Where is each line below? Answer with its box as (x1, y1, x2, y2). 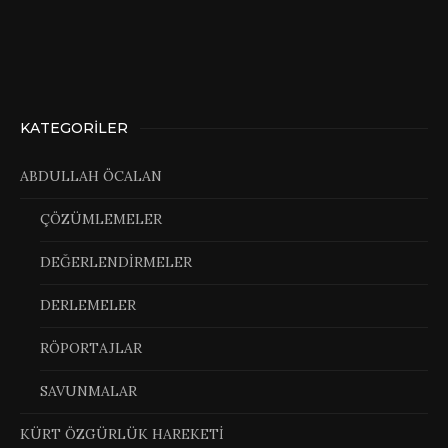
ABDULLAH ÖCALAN (20, 166, 162, 185)
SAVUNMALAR (40, 381, 137, 400)
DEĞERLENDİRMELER (40, 252, 192, 271)
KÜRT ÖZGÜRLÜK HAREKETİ (20, 424, 224, 443)
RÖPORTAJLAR (40, 338, 142, 357)
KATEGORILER (20, 118, 128, 137)
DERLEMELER (40, 295, 136, 314)
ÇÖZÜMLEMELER (40, 209, 162, 228)
